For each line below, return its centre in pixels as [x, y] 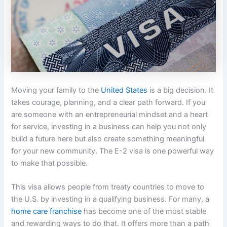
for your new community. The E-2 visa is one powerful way [113, 151]
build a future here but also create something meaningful [108, 139]
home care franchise [47, 211]
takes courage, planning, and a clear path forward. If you [108, 102]
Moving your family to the [56, 90]
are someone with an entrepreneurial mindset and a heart [110, 114]
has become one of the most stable [144, 211]
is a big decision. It [181, 90]
